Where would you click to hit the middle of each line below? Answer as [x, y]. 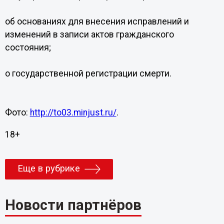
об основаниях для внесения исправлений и [97, 21]
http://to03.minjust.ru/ [73, 112]
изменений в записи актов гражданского [89, 34]
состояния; [28, 47]
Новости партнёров [73, 205]
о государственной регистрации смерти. [88, 73]
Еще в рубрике [48, 168]
